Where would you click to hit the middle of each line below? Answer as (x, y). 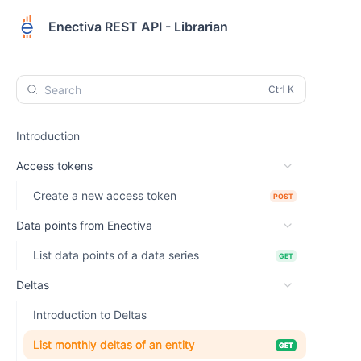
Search (63, 89)
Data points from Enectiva (84, 225)
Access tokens (54, 166)
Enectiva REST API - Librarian (138, 26)
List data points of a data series (116, 255)
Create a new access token (105, 195)
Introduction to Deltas (90, 315)
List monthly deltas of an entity (114, 344)
